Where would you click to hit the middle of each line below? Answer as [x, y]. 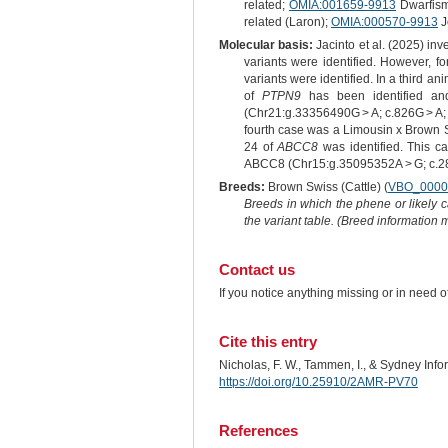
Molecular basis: [266, 45]
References [258, 430]
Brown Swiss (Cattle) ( [326, 187]
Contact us [256, 269]
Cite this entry [267, 341]
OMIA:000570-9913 [384, 22]
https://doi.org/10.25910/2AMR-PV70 [318, 381]
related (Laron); [287, 22]
